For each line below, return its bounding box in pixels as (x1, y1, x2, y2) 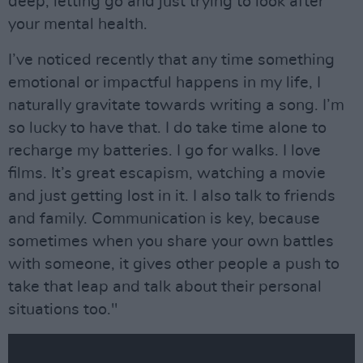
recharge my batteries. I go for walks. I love (8, 143, 321, 159)
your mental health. (8, 16, 147, 32)
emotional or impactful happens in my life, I (8, 75, 321, 91)
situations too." (8, 301, 117, 318)
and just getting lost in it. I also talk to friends (8, 188, 335, 204)
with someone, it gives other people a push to (8, 256, 340, 272)
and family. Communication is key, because (8, 211, 320, 227)
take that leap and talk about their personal (8, 279, 322, 295)
